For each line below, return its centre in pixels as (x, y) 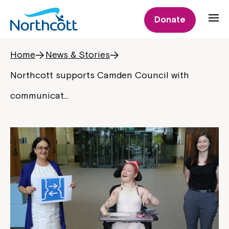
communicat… (39, 95)
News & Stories (78, 54)
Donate (170, 19)
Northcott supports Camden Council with (100, 75)
